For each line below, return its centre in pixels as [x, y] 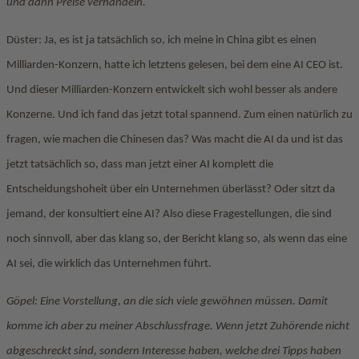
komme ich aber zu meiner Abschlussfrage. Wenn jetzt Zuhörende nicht [178, 327]
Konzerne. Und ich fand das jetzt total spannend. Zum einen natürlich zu [179, 115]
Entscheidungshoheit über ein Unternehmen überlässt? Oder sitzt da [171, 190]
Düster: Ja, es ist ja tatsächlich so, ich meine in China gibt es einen [161, 40]
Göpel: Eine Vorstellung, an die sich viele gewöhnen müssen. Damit [167, 302]
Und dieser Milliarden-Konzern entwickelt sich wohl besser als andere [172, 90]
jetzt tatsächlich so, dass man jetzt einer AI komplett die [140, 165]
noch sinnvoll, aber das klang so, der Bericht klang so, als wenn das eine [177, 239]
